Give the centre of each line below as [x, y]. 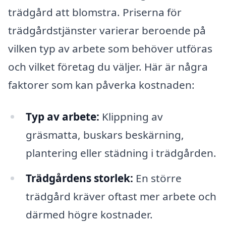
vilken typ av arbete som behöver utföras [110, 48]
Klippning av [131, 117]
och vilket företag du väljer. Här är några [108, 66]
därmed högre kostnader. [89, 215]
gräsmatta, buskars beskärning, [105, 135]
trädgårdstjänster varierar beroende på [107, 30]
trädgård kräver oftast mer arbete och [121, 196]
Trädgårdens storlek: [79, 178]
